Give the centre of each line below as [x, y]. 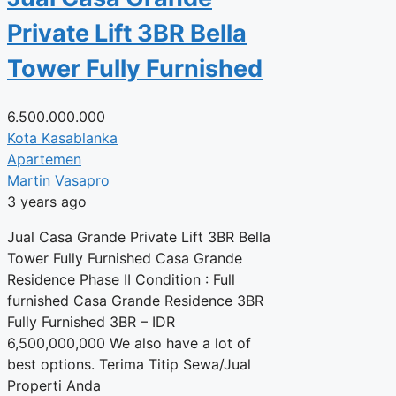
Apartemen [44, 160]
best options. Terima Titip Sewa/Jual [129, 365]
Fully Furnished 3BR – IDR [91, 322]
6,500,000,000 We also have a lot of [129, 343]
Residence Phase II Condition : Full [121, 280]
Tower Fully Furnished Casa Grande [125, 259]
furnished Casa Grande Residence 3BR [135, 301]
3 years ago [47, 202]
